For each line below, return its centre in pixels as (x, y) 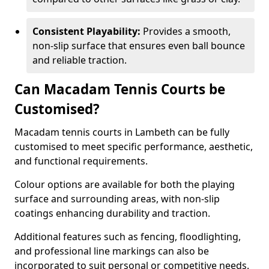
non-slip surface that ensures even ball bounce (139, 46)
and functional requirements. (82, 161)
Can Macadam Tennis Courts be (120, 89)
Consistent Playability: (88, 31)
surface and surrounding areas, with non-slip (117, 199)
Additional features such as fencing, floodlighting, (128, 237)
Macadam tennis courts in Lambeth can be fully (122, 132)
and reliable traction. (80, 60)
